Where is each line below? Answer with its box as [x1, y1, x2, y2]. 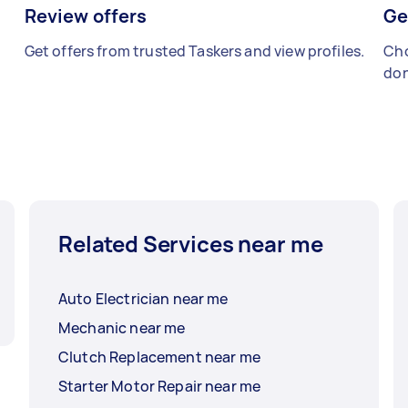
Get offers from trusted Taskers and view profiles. [24, 41, 365, 62]
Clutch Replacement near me [58, 347, 260, 368]
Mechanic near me [58, 318, 186, 339]
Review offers [24, 4, 148, 29]
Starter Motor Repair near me [58, 376, 261, 397]
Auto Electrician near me [58, 289, 229, 310]
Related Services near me [58, 229, 323, 260]
